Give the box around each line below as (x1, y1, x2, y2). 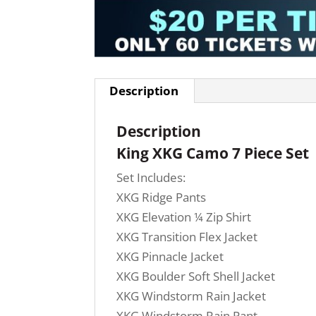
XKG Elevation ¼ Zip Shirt (116, 209, 252, 226)
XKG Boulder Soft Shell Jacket (116, 268, 276, 285)
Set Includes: (116, 169, 186, 186)
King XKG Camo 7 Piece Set (116, 143, 310, 164)
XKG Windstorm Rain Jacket (116, 288, 267, 305)
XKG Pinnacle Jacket (116, 248, 224, 265)
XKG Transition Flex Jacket (116, 229, 258, 245)
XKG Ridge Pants (116, 189, 207, 206)
